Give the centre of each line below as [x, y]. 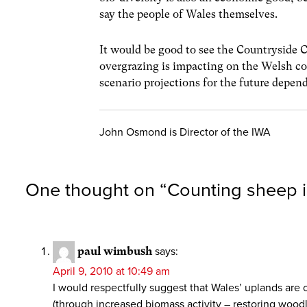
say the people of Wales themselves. [189, 14]
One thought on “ [96, 190]
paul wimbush [115, 251]
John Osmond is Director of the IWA [185, 132]
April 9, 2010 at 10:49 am [111, 271]
